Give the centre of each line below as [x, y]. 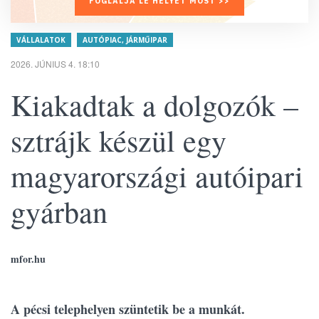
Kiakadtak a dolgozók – [155, 105]
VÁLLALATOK [41, 40]
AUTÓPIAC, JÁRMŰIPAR [125, 40]
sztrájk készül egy [119, 140]
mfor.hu [28, 259]
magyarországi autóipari [157, 176]
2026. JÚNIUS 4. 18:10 [55, 64]
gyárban [59, 211]
